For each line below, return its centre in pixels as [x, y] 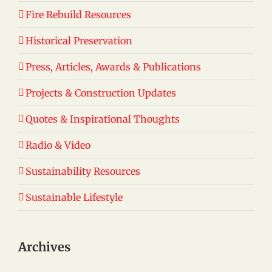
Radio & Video [58, 145]
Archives [44, 246]
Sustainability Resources [83, 171]
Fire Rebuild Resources [78, 14]
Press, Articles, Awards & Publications [113, 66]
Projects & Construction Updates [101, 93]
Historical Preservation [79, 40]
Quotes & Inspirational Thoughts [103, 119]
